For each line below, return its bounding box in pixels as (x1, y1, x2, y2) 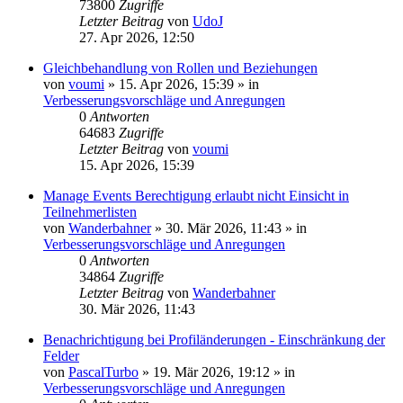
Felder (43, 348, 79, 363)
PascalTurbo (68, 364, 139, 380)
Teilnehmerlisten (43, 204, 137, 219)
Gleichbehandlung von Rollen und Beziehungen (43, 60, 318, 76)
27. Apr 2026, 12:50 (79, 30, 194, 45)
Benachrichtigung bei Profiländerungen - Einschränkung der (43, 332, 385, 347)
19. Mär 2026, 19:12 (153, 364, 270, 380)
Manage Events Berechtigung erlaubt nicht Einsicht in (43, 188, 349, 203)
